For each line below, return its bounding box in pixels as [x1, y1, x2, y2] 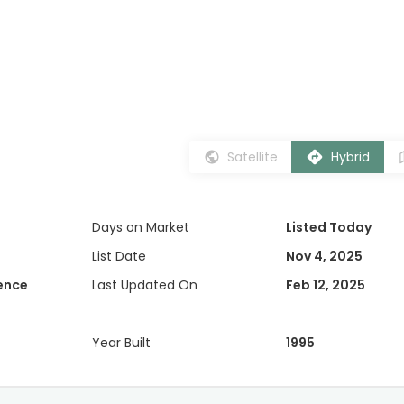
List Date [92, 247, 146, 265]
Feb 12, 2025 [285, 276, 365, 294]
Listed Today [285, 218, 372, 236]
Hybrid [331, 148, 370, 166]
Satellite [227, 148, 278, 166]
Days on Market [92, 218, 189, 236]
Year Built [92, 334, 151, 352]
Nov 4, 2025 [285, 247, 363, 265]
